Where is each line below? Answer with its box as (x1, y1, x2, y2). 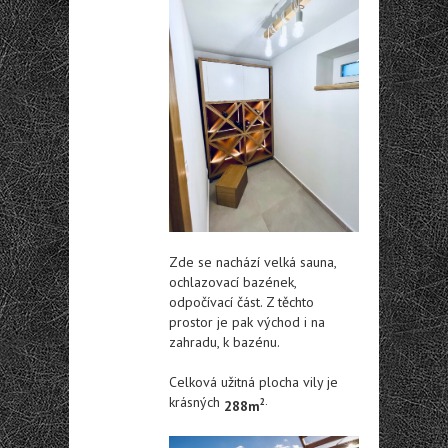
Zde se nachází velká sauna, (169, 253, 336, 272)
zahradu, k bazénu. (169, 333, 280, 352)
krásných (169, 393, 224, 412)
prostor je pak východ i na (169, 313, 325, 332)
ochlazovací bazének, (169, 273, 296, 292)
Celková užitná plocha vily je (169, 373, 338, 392)
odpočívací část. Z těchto (169, 293, 314, 312)
